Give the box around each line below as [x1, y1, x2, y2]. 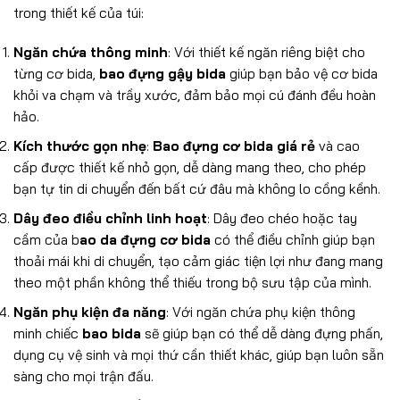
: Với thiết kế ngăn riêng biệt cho [168, 43, 365, 61]
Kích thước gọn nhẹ [13, 137, 146, 155]
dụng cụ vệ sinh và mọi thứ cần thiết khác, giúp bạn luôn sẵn [13, 346, 384, 364]
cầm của [13, 231, 71, 249]
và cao [315, 137, 360, 155]
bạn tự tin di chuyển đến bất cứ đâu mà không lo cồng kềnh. [13, 180, 380, 198]
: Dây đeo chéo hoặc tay [207, 210, 357, 228]
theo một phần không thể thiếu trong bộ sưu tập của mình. [13, 274, 371, 292]
